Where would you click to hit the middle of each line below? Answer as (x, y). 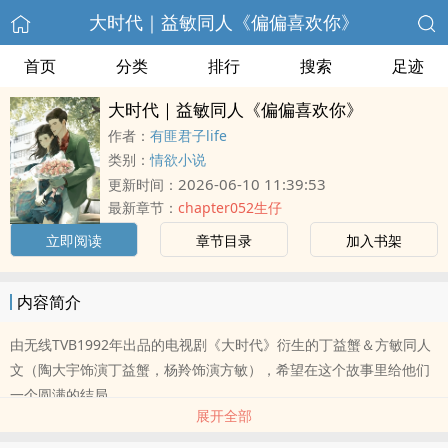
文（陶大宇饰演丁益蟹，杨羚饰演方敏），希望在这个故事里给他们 (220, 369)
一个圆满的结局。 (66, 394)
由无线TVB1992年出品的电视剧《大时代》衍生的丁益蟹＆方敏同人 (220, 344)
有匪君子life (188, 135)
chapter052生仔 (230, 207)
